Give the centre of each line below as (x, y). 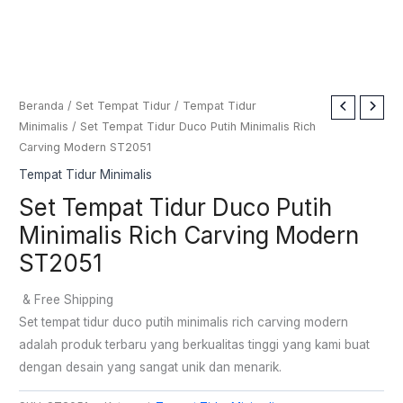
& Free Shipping (68, 299)
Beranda (42, 106)
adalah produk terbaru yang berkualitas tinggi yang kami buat (195, 344)
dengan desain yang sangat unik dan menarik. (151, 367)
